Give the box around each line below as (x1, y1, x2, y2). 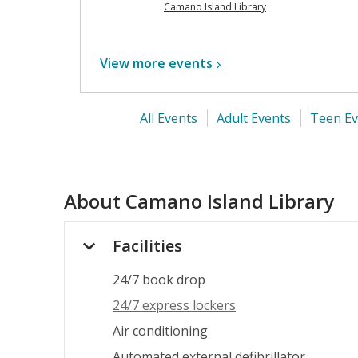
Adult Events (216, 109, 291, 127)
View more (100, 54, 169, 72)
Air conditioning (113, 322, 208, 340)
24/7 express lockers (113, 296, 236, 314)
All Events (139, 109, 197, 127)
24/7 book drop (113, 271, 205, 288)
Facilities (113, 235, 182, 257)
